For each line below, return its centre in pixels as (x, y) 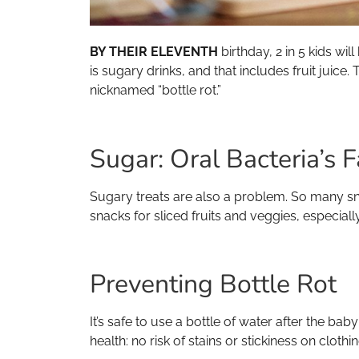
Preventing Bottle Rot (213, 284)
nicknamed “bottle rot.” (155, 91)
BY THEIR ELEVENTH (154, 52)
